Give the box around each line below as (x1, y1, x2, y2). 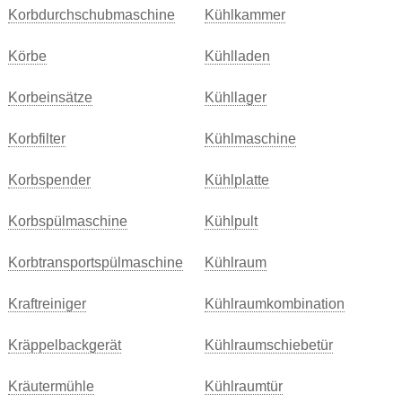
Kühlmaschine (204, 131, 296, 146)
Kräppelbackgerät (7, 337, 121, 353)
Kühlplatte (204, 172, 269, 188)
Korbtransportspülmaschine (7, 255, 183, 270)
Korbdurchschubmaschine (7, 7, 175, 22)
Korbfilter (7, 131, 66, 146)
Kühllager (204, 90, 267, 105)
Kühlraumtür (204, 379, 283, 394)
